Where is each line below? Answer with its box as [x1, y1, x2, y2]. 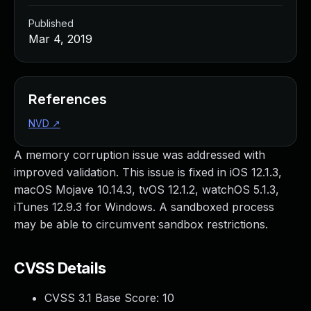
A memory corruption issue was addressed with [14, 148, 265, 162]
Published [28, 17, 74, 29]
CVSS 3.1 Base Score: [44, 291, 162, 305]
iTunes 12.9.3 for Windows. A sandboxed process [14, 200, 274, 214]
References [28, 91, 107, 108]
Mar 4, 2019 [28, 32, 92, 46]
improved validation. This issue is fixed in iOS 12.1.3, [14, 165, 282, 179]
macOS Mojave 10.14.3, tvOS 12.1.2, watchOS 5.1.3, [14, 183, 279, 196]
